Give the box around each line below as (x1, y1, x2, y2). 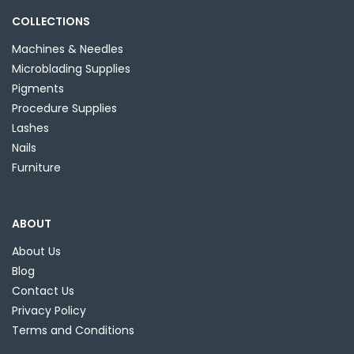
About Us (12, 243, 61, 260)
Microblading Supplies (12, 61, 130, 77)
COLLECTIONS (12, 13, 90, 30)
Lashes (12, 120, 49, 137)
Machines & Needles (12, 41, 123, 58)
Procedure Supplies (12, 100, 117, 117)
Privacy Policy (12, 303, 86, 319)
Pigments (12, 81, 64, 97)
